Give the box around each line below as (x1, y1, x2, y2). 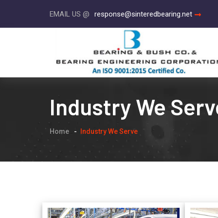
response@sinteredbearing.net (94, 9, 192, 18)
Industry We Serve (80, 127, 138, 135)
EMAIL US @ (50, 9, 90, 18)
